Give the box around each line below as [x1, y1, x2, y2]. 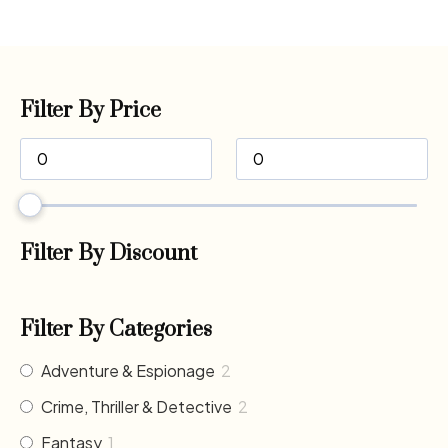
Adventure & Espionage [41, 359, 215, 381]
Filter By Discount [20, 239, 197, 267]
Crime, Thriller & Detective [41, 395, 232, 417]
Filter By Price [20, 96, 161, 124]
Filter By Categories [20, 315, 212, 343]
